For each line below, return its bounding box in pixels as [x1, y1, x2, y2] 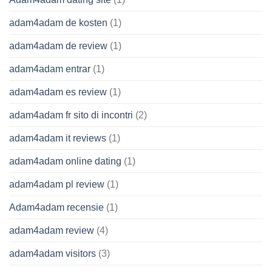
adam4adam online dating [9, 155, 121, 166]
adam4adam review [9, 225, 94, 236]
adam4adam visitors [9, 248, 96, 259]
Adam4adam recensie [9, 202, 104, 212]
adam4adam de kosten [9, 17, 107, 28]
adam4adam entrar [9, 63, 90, 74]
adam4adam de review [9, 40, 107, 51]
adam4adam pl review [9, 178, 104, 189]
